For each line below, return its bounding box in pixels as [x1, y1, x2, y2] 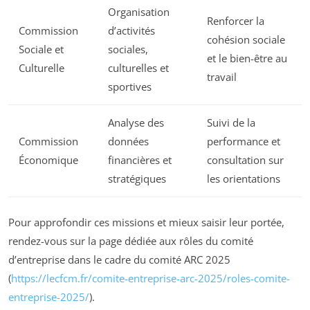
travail [207, 70, 237, 84]
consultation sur [207, 153, 284, 167]
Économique [19, 153, 78, 167]
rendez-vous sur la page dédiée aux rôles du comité [8, 233, 253, 248]
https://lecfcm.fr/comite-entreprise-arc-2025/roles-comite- [11, 271, 290, 285]
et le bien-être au [207, 51, 287, 66]
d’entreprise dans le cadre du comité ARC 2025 [8, 252, 230, 266]
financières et [108, 153, 172, 167]
